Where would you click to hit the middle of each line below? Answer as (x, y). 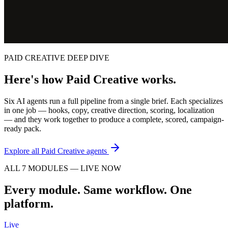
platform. (29, 203)
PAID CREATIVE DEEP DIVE (57, 58)
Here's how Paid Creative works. (90, 79)
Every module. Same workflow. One (98, 190)
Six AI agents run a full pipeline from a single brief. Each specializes (113, 101)
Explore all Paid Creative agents (55, 151)
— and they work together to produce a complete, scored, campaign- (114, 119)
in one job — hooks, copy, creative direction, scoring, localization (109, 110)
